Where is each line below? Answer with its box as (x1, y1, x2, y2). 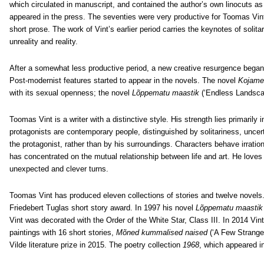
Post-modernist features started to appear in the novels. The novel (9, 76, 238, 85)
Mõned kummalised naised (116, 228, 210, 237)
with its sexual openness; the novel (9, 88, 132, 97)
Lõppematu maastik (132, 88, 202, 97)
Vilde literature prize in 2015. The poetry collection (9, 240, 183, 249)
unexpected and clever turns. (9, 164, 108, 173)
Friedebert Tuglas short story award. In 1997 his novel (9, 203, 196, 212)
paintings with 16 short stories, (9, 228, 116, 237)
